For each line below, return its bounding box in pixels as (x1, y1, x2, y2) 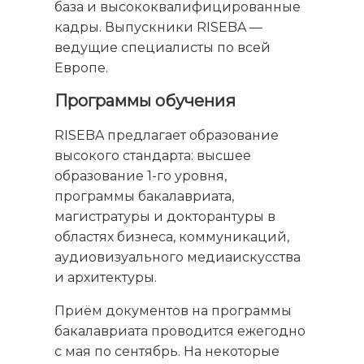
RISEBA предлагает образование (54, 128, 279, 144)
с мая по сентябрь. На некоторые (54, 344, 280, 360)
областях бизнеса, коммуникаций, (54, 229, 290, 245)
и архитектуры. (54, 270, 158, 286)
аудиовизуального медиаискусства (54, 249, 301, 266)
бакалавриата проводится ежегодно (54, 323, 306, 340)
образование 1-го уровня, (54, 168, 227, 184)
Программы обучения (54, 91, 236, 111)
